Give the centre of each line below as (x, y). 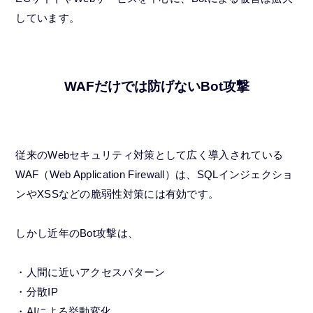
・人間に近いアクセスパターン (90, 272)
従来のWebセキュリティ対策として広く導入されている (150, 155)
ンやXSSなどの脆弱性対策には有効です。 (117, 194)
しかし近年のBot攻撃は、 (77, 233)
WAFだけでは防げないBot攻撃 (156, 87)
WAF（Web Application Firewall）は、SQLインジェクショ (154, 175)
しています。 (48, 18)
